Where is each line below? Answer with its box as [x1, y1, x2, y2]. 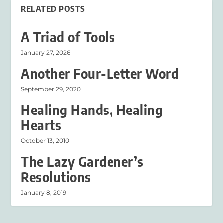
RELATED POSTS [21, 4, 85, 14]
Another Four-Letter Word [21, 65, 179, 82]
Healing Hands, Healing [21, 102, 163, 118]
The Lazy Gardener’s [21, 153, 144, 170]
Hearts [21, 117, 62, 134]
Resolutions [21, 169, 91, 186]
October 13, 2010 [21, 137, 70, 145]
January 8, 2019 [21, 189, 67, 197]
